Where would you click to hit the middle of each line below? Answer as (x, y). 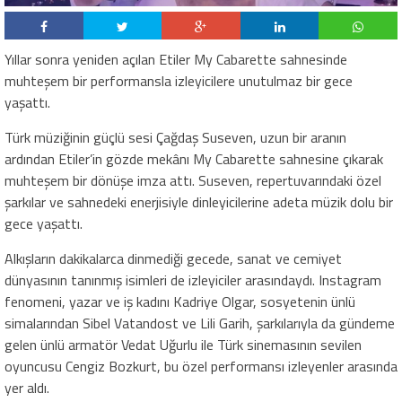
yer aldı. (27, 387)
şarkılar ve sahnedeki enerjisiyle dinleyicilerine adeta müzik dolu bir (199, 201)
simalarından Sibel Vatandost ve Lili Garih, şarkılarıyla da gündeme (200, 323)
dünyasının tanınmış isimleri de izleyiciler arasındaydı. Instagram (193, 280)
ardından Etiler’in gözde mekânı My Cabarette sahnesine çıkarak (194, 158)
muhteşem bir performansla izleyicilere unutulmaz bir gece (179, 80)
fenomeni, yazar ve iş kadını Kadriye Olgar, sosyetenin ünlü (180, 301)
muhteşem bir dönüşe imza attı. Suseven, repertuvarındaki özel (193, 180)
